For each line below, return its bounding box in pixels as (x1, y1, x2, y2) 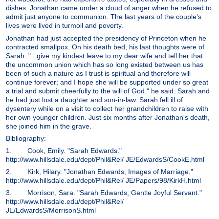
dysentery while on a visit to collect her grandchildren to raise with (6, 104, 208, 112)
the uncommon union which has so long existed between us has (6, 60, 203, 68)
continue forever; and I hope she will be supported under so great (6, 78, 208, 86)
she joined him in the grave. (6, 122, 91, 130)
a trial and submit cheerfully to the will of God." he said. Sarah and (6, 87, 210, 95)
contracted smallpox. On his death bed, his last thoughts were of (6, 43, 204, 51)
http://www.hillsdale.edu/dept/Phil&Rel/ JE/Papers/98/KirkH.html (6, 176, 201, 185)
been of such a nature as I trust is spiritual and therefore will (6, 69, 191, 77)
